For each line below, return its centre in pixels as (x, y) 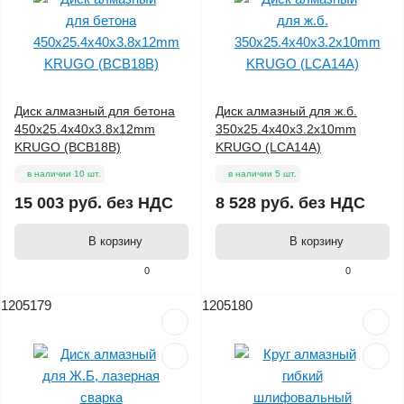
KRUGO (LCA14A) (268, 147)
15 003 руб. (58, 203)
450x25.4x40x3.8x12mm (85, 129)
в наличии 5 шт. (262, 174)
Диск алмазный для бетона (95, 111)
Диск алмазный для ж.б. (286, 111)
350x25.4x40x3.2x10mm (286, 129)
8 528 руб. (255, 203)
